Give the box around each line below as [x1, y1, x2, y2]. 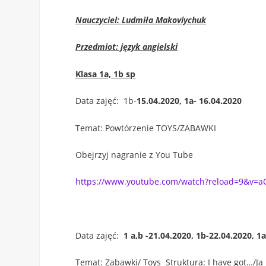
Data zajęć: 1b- [75, 95, 137, 107]
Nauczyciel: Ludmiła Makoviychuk [75, 14, 207, 26]
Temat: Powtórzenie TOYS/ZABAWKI [75, 122, 217, 134]
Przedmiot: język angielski [75, 41, 178, 53]
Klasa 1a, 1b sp [75, 68, 136, 80]
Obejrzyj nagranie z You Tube [75, 148, 194, 160]
